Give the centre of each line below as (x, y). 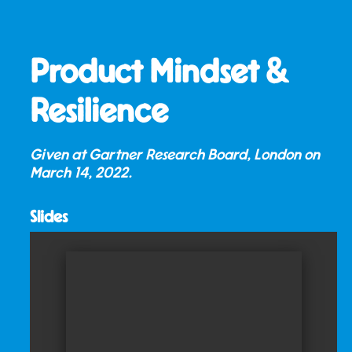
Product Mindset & (160, 72)
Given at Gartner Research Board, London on (175, 155)
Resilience (99, 111)
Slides (49, 217)
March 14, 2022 (79, 173)
